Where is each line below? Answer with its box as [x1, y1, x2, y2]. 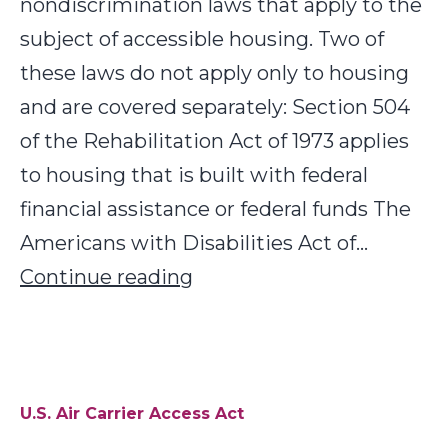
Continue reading [20, 265, 193, 289]
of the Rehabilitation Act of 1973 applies [20, 129, 409, 153]
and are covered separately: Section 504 [20, 95, 410, 119]
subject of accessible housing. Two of [20, 27, 384, 51]
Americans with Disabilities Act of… [20, 231, 368, 255]
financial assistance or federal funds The [20, 197, 411, 221]
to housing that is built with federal [20, 163, 368, 187]
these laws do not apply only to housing [20, 61, 409, 85]
